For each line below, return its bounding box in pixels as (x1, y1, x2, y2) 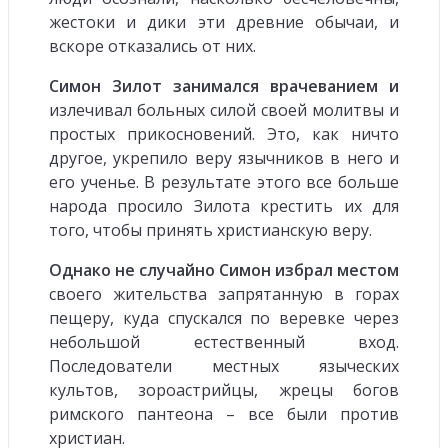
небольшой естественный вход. (49, 330, 399, 353)
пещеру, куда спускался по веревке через (49, 306, 399, 329)
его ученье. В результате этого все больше (49, 170, 399, 193)
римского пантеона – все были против (49, 402, 399, 425)
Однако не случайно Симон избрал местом (49, 258, 399, 281)
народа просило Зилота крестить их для (49, 194, 399, 217)
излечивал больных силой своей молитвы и (49, 98, 399, 121)
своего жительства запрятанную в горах (49, 282, 399, 305)
